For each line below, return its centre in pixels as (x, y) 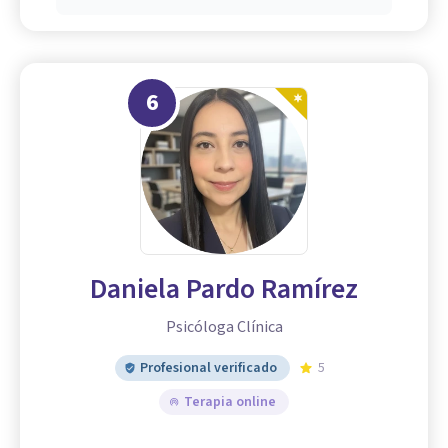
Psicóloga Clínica (224, 326)
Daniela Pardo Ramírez (224, 288)
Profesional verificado (208, 367)
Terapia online (230, 401)
